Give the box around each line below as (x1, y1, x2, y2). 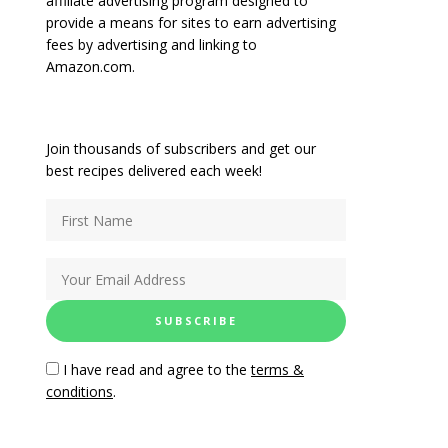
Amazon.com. (46, 57, 135, 76)
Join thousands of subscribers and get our (46, 139, 316, 158)
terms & (251, 360, 304, 379)
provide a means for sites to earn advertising (46, 13, 336, 32)
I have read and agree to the (59, 360, 251, 379)
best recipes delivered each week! (46, 161, 262, 180)
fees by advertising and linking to (46, 35, 257, 54)
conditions (46, 382, 113, 401)
